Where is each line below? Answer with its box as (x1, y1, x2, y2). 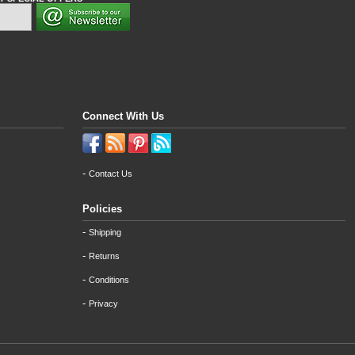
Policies (82, 203, 122, 215)
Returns (89, 251, 120, 261)
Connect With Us (82, 110, 164, 122)
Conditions (89, 275, 129, 284)
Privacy (89, 299, 118, 308)
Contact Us (89, 169, 132, 178)
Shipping (89, 227, 121, 237)
